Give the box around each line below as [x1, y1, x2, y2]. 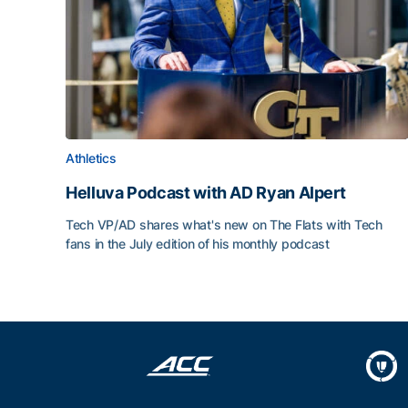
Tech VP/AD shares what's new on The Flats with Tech [66, 217, 382, 233]
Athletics [66, 150, 117, 167]
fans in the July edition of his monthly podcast [66, 236, 330, 252]
